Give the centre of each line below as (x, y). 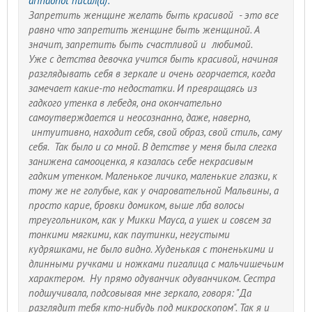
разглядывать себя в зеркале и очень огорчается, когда (151, 73)
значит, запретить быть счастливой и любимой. (141, 44)
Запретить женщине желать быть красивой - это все (153, 15)
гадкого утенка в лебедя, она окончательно (125, 102)
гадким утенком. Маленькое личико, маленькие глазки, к (153, 175)
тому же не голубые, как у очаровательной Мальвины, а (153, 190)
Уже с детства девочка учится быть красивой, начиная (153, 58)
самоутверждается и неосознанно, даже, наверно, (139, 117)
